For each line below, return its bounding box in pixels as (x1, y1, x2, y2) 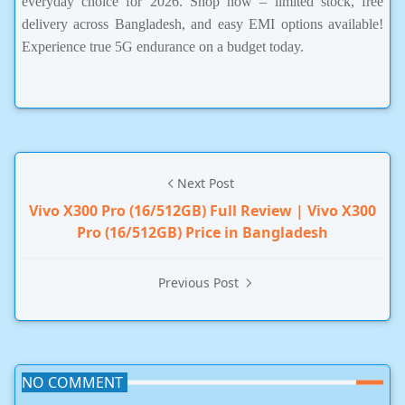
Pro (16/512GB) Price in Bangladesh (77, 222, 328, 243)
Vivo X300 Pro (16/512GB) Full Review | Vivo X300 (29, 201, 376, 221)
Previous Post (157, 274, 242, 292)
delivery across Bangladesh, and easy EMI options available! (22, 16, 383, 33)
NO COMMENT (22, 372, 123, 393)
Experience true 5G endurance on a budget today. (22, 39, 304, 55)
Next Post (176, 174, 234, 193)
